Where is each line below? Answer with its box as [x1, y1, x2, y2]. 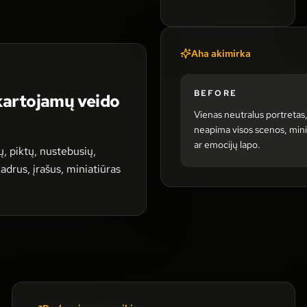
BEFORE [194, 88, 237, 99]
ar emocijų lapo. [194, 138, 260, 151]
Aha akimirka [191, 47, 251, 60]
